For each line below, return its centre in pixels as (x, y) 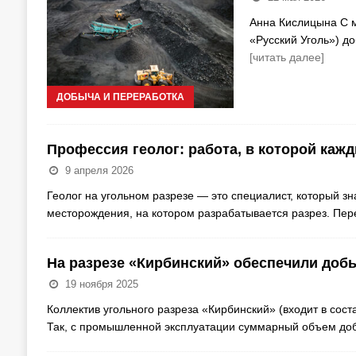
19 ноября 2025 (101, 284)
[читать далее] (286, 57)
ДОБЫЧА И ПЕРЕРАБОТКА (120, 97)
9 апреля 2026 (99, 170)
